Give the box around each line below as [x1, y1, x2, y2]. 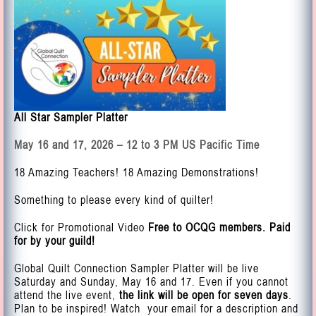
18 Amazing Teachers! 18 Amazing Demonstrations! [14, 164, 259, 180]
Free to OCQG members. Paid [148, 219, 291, 235]
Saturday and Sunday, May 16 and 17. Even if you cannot [14, 274, 288, 289]
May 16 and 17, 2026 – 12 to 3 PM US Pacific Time [14, 137, 260, 152]
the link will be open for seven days [119, 287, 288, 303]
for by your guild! [14, 233, 95, 248]
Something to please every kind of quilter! [14, 192, 214, 207]
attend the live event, [14, 287, 119, 303]
